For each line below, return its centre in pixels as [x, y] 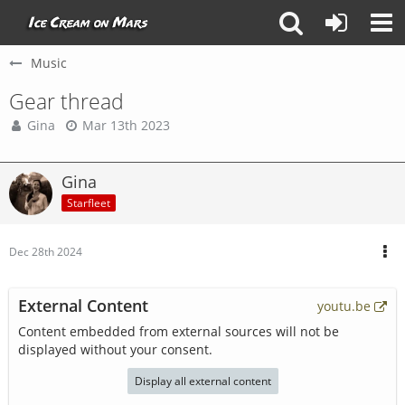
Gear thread [66, 101]
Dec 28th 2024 [46, 252]
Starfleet [89, 202]
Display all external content [202, 381]
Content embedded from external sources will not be [179, 331]
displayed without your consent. [115, 349]
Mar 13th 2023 [126, 125]
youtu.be [344, 306]
